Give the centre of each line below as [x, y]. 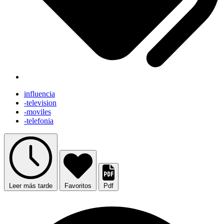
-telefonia [39, 121]
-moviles [37, 112]
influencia [39, 94]
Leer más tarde [31, 186]
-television [40, 103]
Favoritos [78, 186]
